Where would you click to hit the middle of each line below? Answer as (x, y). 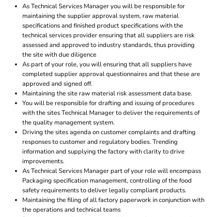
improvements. (43, 161)
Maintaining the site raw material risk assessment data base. (107, 93)
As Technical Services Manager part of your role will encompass (112, 171)
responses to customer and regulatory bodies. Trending (100, 142)
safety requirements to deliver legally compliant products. (104, 190)
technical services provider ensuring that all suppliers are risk (108, 35)
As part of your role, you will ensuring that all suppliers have (107, 64)
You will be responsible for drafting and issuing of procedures (108, 103)
